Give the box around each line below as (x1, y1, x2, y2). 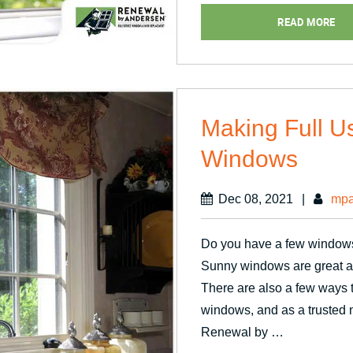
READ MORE (277, 15, 336, 29)
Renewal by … (201, 325, 284, 339)
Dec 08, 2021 (218, 192, 293, 206)
